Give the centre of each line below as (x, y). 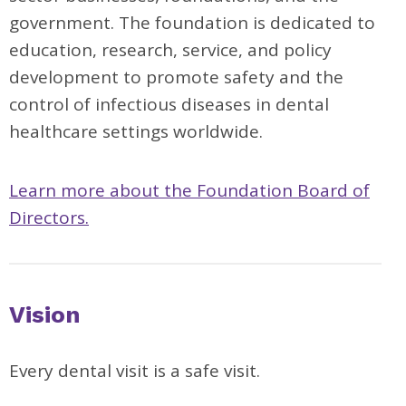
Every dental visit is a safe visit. (135, 371)
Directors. (49, 217)
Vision (45, 314)
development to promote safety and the (176, 77)
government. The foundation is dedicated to (192, 23)
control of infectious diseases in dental (169, 104)
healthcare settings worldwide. (138, 131)
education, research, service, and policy (170, 50)
